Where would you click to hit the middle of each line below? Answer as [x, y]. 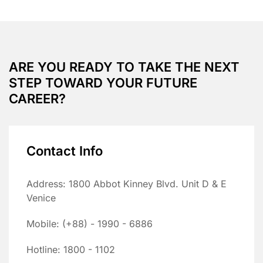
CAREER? [37, 98]
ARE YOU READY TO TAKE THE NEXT [124, 67]
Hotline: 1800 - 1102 [71, 249]
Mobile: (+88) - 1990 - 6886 [90, 223]
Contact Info [65, 151]
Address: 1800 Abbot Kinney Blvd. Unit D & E [127, 183]
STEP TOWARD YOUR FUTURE [103, 82]
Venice [41, 198]
